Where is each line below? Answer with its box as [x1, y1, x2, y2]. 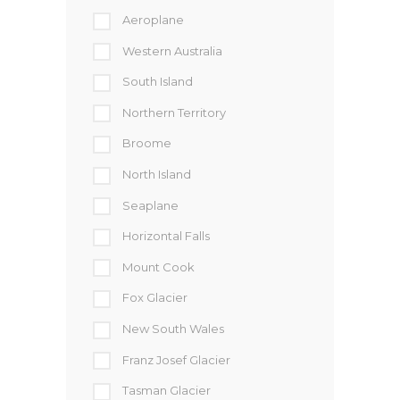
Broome [122, 136, 171, 151]
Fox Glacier [122, 290, 187, 305]
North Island [122, 167, 191, 182]
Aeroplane [122, 12, 184, 28]
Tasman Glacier [122, 383, 211, 398]
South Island [122, 74, 193, 89]
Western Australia [122, 43, 222, 58]
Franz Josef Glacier [122, 352, 230, 367]
